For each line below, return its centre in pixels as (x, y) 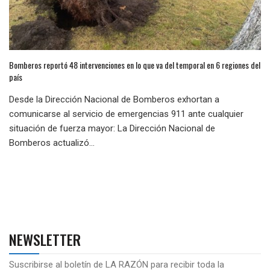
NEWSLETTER (45, 240)
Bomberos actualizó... (52, 143)
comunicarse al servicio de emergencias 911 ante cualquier (126, 114)
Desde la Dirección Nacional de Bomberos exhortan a (114, 100)
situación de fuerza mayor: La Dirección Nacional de (112, 129)
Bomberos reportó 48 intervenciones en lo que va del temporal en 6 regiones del (135, 65)
